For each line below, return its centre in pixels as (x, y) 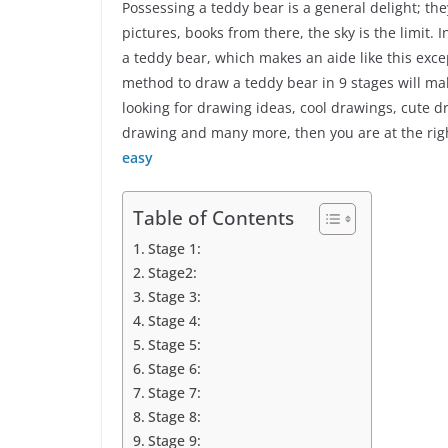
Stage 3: (174, 297)
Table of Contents (213, 218)
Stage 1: (174, 249)
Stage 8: (174, 417)
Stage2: (172, 273)
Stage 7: (174, 393)
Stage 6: (174, 369)
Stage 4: (174, 321)
